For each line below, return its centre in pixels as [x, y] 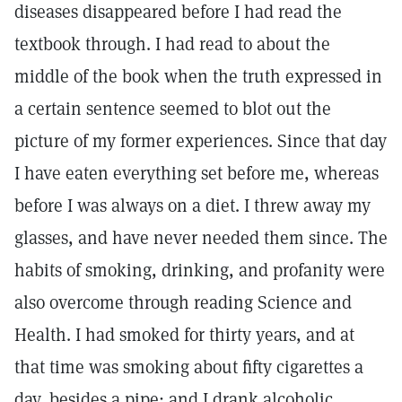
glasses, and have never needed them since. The [201, 238]
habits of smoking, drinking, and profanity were [200, 270]
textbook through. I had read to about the [172, 44]
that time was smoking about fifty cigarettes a [189, 367]
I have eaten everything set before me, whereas [197, 173]
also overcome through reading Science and [183, 302]
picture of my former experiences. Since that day [201, 141]
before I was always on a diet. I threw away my [192, 205]
